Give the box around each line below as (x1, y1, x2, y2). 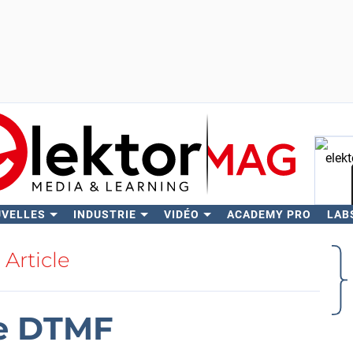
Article (6, 247, 70, 273)
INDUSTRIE (72, 208, 136, 221)
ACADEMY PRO (226, 208, 311, 221)
